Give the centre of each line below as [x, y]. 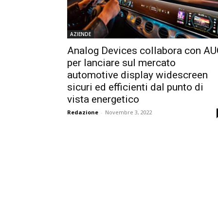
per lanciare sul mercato [121, 63]
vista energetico [103, 99]
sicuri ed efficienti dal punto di [135, 87]
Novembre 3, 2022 [129, 112]
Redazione [83, 112]
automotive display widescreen [137, 75]
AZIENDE [81, 34]
